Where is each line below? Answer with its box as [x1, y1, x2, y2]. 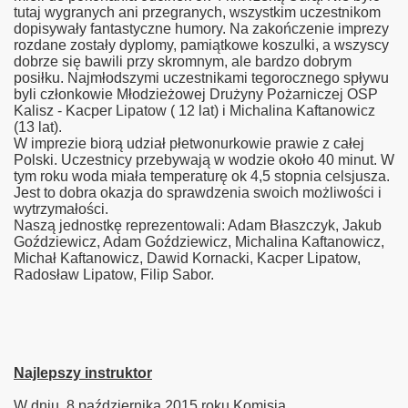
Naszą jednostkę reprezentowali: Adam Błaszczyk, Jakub [14, 218, 382, 233]
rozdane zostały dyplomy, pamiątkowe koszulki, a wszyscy [14, 37, 389, 53]
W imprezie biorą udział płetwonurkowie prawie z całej [14, 136, 364, 151]
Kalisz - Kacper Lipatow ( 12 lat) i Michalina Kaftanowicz [14, 103, 375, 118]
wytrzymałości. [14, 201, 108, 217]
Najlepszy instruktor [14, 365, 152, 381]
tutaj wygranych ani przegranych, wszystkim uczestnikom [14, 5, 381, 20]
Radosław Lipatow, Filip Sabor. [14, 267, 214, 282]
